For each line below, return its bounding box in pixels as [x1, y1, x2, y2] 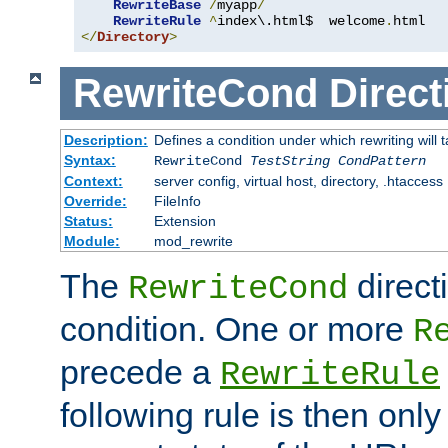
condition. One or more [60, 309, 413, 348]
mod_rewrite [153, 232, 233, 249]
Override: [63, 192, 127, 209]
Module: [63, 232, 120, 249]
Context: [63, 172, 123, 189]
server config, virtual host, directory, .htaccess [153, 172, 443, 189]
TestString [249, 152, 330, 169]
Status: [63, 212, 113, 229]
